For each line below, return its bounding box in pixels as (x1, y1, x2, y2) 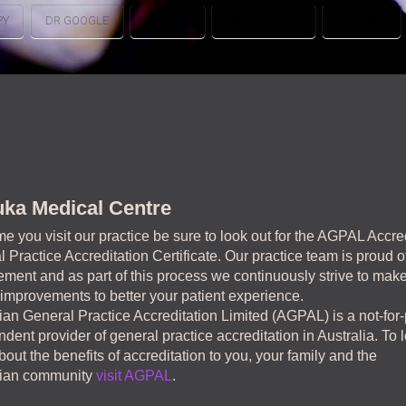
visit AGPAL (95, 368, 172, 384)
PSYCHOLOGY (226, 13, 301, 27)
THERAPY (336, 13, 386, 27)
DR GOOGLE (44, 13, 109, 27)
